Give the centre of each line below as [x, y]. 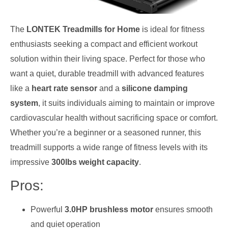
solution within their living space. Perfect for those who [108, 59]
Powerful [48, 209]
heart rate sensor [64, 89]
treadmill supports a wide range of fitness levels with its [109, 148]
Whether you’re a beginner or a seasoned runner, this [106, 133]
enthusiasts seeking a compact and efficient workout [104, 44]
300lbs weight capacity [95, 162]
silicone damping [155, 89]
